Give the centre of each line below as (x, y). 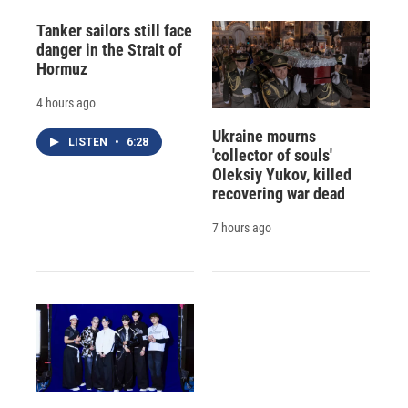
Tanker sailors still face (114, 30)
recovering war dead (278, 193)
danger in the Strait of (109, 49)
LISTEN (89, 142)
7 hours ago (241, 227)
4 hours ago (66, 102)
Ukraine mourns (264, 136)
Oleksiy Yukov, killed (281, 174)
